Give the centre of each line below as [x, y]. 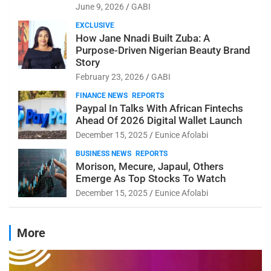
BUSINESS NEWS [103, 154]
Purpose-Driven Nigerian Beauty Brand [163, 51]
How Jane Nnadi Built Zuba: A [143, 38]
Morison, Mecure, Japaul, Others [150, 167]
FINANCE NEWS [102, 96]
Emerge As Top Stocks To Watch [151, 179]
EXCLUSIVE [95, 26]
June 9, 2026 [100, 7]
